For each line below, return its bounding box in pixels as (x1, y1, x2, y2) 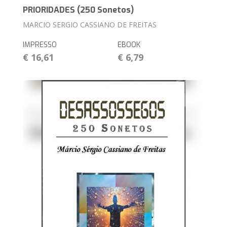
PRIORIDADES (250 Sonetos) (23, 5, 134, 16)
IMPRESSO (23, 40, 57, 50)
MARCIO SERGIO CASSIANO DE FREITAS (23, 20, 157, 30)
